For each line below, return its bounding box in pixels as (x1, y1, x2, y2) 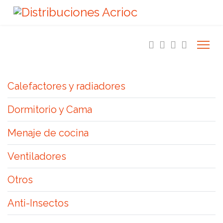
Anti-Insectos (7, 197, 69, 209)
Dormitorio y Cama (7, 104, 92, 115)
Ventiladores (7, 150, 66, 162)
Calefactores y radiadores (7, 80, 125, 92)
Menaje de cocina (7, 127, 89, 139)
